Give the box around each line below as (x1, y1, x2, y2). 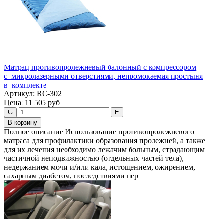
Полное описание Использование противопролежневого (4, 128, 194, 136)
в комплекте (4, 81, 46, 89)
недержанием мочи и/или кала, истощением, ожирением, (4, 163, 195, 172)
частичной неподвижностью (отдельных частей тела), (4, 154, 184, 163)
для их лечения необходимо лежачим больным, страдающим (4, 145, 205, 154)
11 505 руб (25, 98, 60, 107)
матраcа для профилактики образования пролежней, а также (4, 136, 205, 145)
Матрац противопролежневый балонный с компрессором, (4, 63, 198, 72)
